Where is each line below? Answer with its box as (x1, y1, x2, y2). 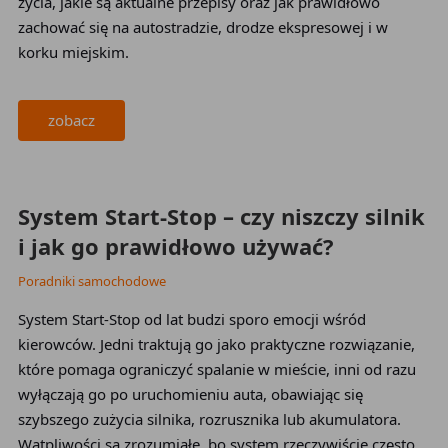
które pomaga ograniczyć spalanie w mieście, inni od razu (17, 359, 416, 379)
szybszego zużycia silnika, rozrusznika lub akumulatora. (17, 409, 401, 429)
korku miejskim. (17, 42, 129, 62)
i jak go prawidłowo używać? (17, 231, 334, 261)
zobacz (47, 110, 95, 130)
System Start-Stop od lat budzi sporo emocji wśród (17, 309, 366, 329)
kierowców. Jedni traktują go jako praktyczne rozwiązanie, (17, 334, 415, 354)
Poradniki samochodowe (17, 272, 166, 290)
